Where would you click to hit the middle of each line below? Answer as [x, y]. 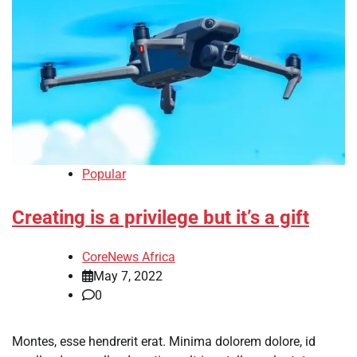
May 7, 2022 [128, 276]
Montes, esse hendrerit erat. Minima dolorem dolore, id [164, 341]
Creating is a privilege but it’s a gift [161, 218]
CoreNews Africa [129, 257]
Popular [104, 175]
